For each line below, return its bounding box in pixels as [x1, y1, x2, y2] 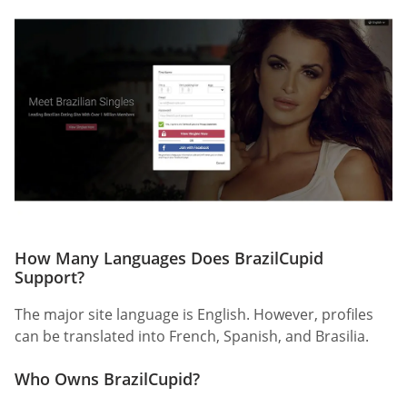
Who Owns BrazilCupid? [15, 367, 200, 390]
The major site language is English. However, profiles [15, 303, 373, 324]
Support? [15, 265, 84, 288]
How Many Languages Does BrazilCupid [15, 246, 323, 269]
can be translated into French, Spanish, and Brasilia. [15, 325, 369, 346]
